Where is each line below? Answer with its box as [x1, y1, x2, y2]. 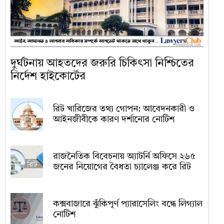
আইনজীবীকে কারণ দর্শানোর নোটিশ [53, 114, 174, 124]
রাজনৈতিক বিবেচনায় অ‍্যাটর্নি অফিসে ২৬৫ [53, 151, 195, 161]
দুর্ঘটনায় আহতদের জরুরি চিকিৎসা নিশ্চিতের [10, 58, 194, 69]
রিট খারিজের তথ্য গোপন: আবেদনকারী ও [53, 104, 195, 113]
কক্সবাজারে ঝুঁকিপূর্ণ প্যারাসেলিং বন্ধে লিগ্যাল [53, 199, 202, 208]
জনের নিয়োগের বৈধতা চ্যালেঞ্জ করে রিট [53, 162, 191, 171]
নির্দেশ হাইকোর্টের [10, 71, 85, 82]
